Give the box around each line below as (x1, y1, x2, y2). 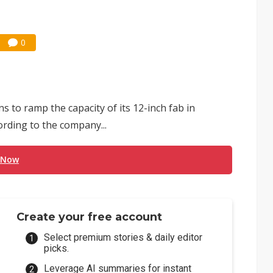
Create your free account (16, 210, 163, 224)
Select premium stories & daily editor (44, 232, 203, 243)
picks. (44, 243, 69, 254)
